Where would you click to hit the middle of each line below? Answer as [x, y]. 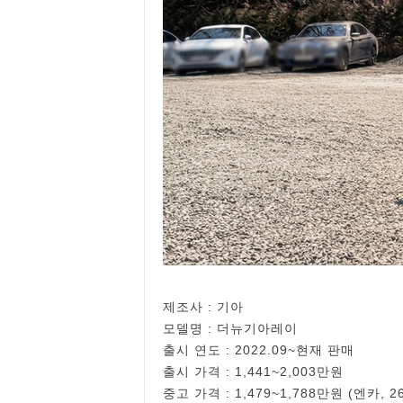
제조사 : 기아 [203, 307]
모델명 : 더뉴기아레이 [230, 328]
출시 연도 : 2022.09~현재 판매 [259, 350]
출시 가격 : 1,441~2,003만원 [253, 372]
